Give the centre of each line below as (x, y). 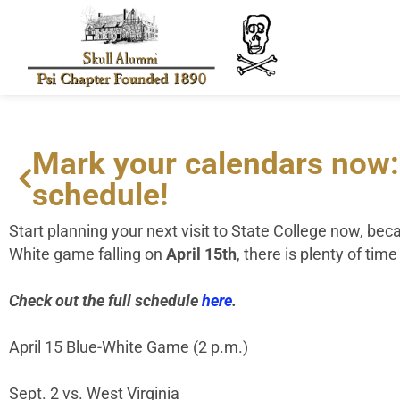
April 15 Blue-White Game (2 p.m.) (129, 347)
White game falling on (87, 254)
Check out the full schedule (105, 301)
